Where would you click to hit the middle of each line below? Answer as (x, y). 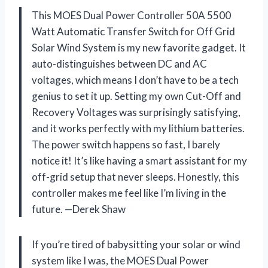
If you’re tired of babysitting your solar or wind (136, 244)
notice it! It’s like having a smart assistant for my (139, 160)
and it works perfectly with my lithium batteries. (138, 128)
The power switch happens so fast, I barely (126, 144)
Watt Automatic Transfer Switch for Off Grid (133, 31)
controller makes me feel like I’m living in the (129, 193)
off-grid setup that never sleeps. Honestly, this (135, 176)
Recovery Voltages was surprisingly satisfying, (136, 112)
